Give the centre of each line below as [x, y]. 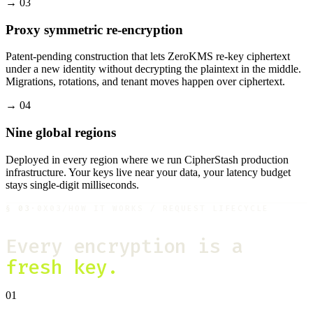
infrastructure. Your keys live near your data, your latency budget [148, 172]
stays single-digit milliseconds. [72, 184]
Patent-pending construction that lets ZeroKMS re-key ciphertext [148, 57]
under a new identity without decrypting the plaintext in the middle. [153, 69]
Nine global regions [61, 133]
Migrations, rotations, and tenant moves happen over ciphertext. [145, 82]
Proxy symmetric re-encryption [94, 29]
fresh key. [62, 267]
